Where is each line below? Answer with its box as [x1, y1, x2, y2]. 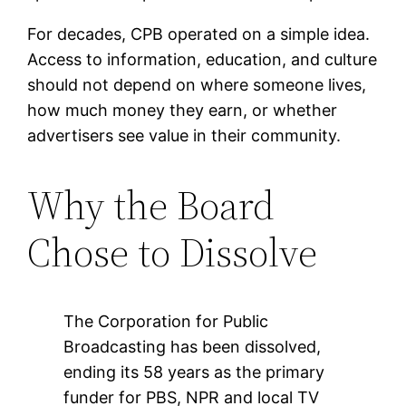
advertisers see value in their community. [27, 126, 342, 146]
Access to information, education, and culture [27, 50, 378, 70]
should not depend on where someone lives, [27, 75, 367, 95]
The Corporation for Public [63, 312, 269, 332]
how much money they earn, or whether [27, 101, 338, 121]
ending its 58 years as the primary [63, 362, 325, 382]
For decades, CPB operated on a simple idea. [27, 24, 371, 44]
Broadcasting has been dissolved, [63, 337, 322, 357]
